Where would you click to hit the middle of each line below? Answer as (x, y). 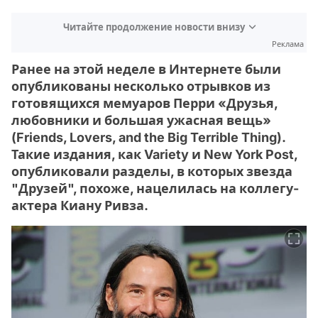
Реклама (288, 44)
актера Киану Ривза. (80, 205)
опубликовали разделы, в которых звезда (152, 171)
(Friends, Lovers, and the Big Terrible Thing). (148, 137)
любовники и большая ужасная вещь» (141, 120)
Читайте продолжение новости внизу (154, 27)
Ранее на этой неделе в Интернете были (146, 69)
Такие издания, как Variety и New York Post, (154, 154)
